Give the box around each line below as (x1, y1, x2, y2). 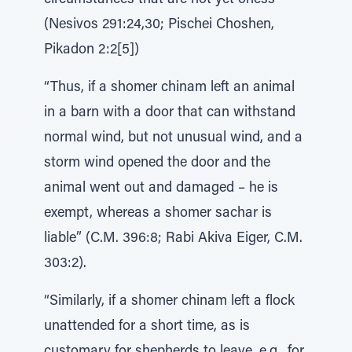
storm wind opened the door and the (44, 156, 270, 170)
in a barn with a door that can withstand (44, 106, 295, 120)
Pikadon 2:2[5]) (44, 43, 139, 57)
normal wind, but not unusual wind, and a (44, 131, 302, 145)
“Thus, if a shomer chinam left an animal (44, 81, 295, 95)
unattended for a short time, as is (44, 320, 250, 334)
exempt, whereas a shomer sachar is (44, 207, 272, 221)
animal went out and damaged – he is (44, 181, 278, 196)
